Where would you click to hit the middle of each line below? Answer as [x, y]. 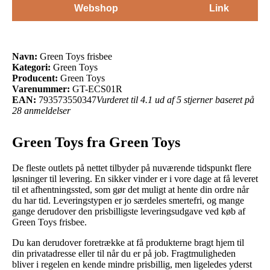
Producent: [35, 78]
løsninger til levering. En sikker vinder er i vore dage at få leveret [135, 178]
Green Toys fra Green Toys [96, 142]
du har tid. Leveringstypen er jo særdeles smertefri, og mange [128, 200]
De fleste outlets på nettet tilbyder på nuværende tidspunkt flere [132, 168]
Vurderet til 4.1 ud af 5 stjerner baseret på [175, 99]
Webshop [96, 8]
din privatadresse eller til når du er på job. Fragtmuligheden [124, 253]
